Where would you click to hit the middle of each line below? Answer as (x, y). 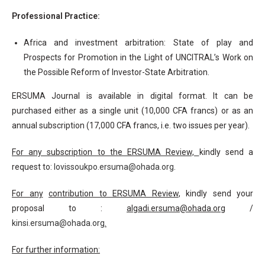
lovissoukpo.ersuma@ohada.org (114, 167)
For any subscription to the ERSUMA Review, (106, 152)
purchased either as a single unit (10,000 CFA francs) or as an (132, 110)
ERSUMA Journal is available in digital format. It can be (132, 96)
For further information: (56, 249)
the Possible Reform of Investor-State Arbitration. (117, 72)
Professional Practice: (56, 16)
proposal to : (69, 208)
